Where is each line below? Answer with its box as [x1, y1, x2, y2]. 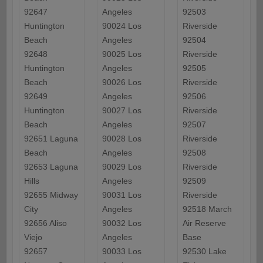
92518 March [182, 204, 232, 214]
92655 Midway [23, 190, 78, 200]
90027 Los [102, 106, 141, 116]
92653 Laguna [23, 162, 78, 172]
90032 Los [102, 218, 141, 228]
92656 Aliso [23, 218, 67, 228]
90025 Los [102, 49, 141, 59]
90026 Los [102, 77, 141, 87]
